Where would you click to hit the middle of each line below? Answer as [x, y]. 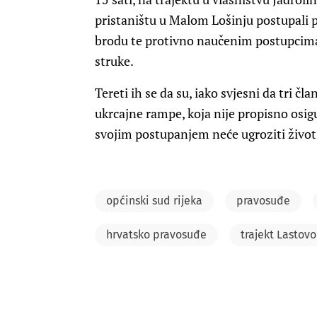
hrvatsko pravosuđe [156, 235]
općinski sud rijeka [154, 201]
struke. [114, 61]
